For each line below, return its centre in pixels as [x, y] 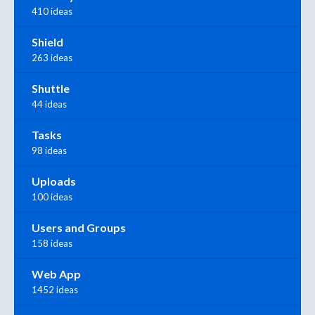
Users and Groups [79, 228]
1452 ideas [55, 290]
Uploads [54, 181]
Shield [47, 42]
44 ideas [49, 104]
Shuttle [51, 89]
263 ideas [52, 58]
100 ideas [52, 197]
